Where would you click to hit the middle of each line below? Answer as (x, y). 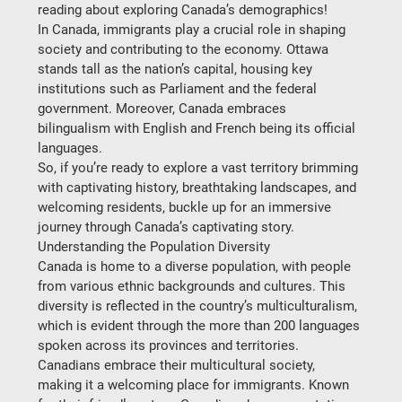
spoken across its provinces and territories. (172, 345)
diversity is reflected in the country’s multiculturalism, (200, 306)
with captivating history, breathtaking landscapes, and (199, 188)
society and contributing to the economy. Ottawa (185, 49)
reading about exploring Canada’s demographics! (185, 10)
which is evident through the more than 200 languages (201, 326)
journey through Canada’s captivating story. (170, 227)
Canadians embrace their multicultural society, (179, 365)
